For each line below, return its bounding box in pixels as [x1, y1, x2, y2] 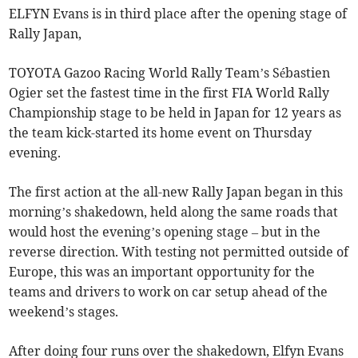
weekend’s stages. [9, 304, 119, 320]
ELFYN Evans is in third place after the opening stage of [9, 6, 348, 22]
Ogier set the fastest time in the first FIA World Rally [9, 85, 330, 101]
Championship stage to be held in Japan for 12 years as [9, 105, 342, 121]
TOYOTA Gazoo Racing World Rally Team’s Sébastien [9, 65, 331, 82]
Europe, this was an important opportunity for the [9, 264, 316, 280]
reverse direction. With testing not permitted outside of [9, 244, 349, 261]
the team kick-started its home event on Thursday [9, 125, 312, 141]
